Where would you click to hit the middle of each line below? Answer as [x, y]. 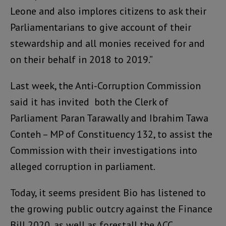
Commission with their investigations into [104, 150]
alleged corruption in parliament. [83, 166]
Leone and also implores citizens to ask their [108, 11]
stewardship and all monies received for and [107, 43]
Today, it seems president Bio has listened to [108, 192]
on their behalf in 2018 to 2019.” [81, 59]
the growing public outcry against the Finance [111, 209]
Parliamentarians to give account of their [101, 27]
